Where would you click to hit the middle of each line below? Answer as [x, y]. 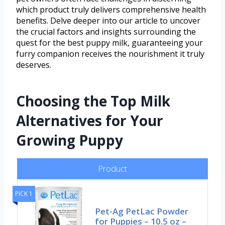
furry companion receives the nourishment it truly [110, 53]
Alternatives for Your [90, 120]
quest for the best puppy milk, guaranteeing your [109, 42]
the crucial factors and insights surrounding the [106, 31]
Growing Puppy [70, 140]
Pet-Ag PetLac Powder [142, 211]
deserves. [34, 65]
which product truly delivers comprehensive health [111, 9]
